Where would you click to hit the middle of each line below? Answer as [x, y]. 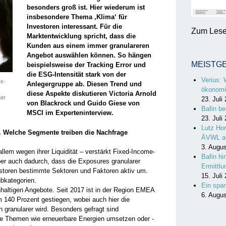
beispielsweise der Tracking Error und [86, 65]
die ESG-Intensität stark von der [76, 74]
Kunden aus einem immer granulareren [88, 46]
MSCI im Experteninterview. [70, 113]
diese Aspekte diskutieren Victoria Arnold [91, 94]
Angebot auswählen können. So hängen [89, 55]
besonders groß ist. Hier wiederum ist [86, 7]
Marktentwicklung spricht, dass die [81, 36]
